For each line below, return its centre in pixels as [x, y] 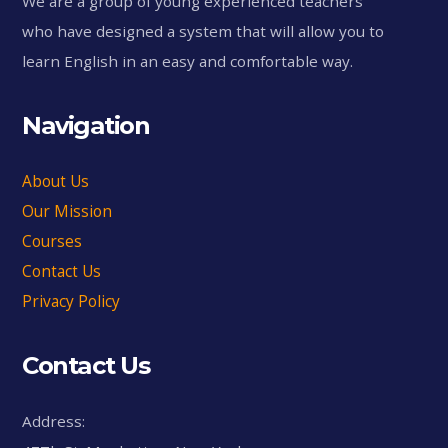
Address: [54, 421]
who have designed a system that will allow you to [203, 31]
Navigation [86, 126]
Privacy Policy [71, 301]
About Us [56, 181]
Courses [52, 241]
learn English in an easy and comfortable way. [188, 61]
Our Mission [67, 211]
